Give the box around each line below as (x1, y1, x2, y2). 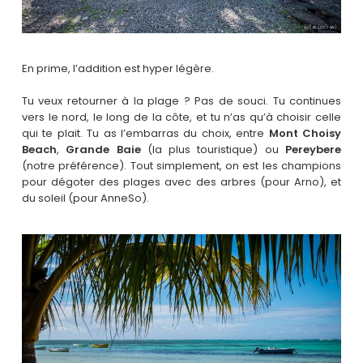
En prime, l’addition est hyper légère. (21, 61, 214, 77)
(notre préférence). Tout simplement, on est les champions (21, 157, 342, 173)
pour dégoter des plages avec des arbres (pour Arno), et (21, 173, 342, 190)
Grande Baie (66, 141, 141, 157)
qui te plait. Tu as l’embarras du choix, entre (21, 125, 269, 141)
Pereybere (285, 141, 342, 157)
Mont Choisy (268, 125, 342, 141)
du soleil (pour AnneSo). (21, 190, 149, 206)
